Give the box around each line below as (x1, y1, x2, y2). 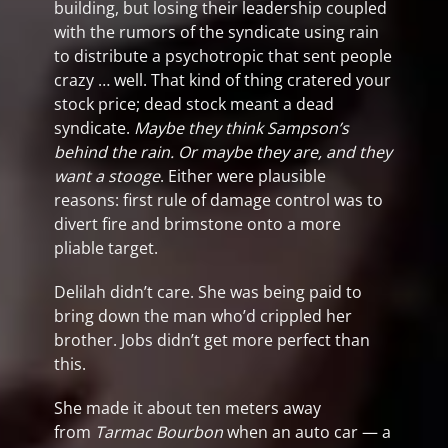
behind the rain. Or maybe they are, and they (54, 141, 392, 163)
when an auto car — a (223, 421, 391, 443)
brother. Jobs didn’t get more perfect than (54, 329, 370, 351)
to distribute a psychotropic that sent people (54, 45, 392, 67)
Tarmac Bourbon (95, 421, 223, 443)
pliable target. (54, 237, 158, 259)
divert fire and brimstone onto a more (54, 213, 341, 235)
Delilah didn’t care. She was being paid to (54, 281, 362, 303)
